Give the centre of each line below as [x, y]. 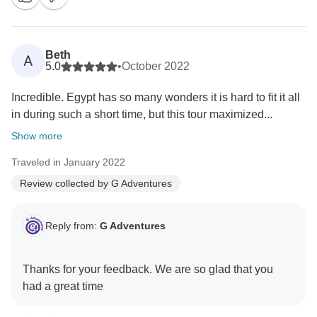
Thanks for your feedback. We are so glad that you [148, 270]
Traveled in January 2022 [68, 162]
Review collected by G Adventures [96, 183]
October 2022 [156, 67]
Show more [37, 136]
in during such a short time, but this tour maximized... [142, 115]
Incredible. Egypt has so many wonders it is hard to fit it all [156, 98]
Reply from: [73, 225]
